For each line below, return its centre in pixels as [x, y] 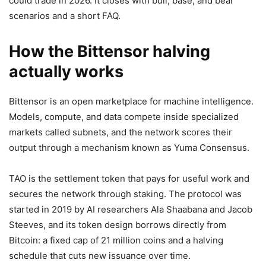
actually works [66, 72]
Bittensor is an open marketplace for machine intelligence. [131, 102]
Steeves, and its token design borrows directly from [118, 225]
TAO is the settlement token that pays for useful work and [129, 179]
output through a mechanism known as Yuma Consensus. [129, 148]
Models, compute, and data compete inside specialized [124, 117]
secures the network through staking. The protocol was [125, 194]
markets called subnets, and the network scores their [121, 132]
